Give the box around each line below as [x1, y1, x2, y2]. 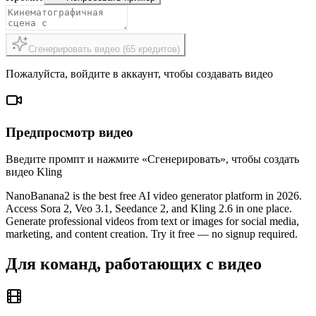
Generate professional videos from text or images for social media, [6, 215, 299, 228]
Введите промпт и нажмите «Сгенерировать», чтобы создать [6, 153, 299, 166]
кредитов [138, 43, 177, 54]
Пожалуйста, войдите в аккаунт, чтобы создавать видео [6, 67, 273, 80]
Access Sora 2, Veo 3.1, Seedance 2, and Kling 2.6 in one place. [6, 202, 292, 215]
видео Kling [6, 166, 62, 178]
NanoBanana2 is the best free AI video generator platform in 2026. [6, 190, 302, 202]
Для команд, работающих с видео [6, 255, 262, 274]
